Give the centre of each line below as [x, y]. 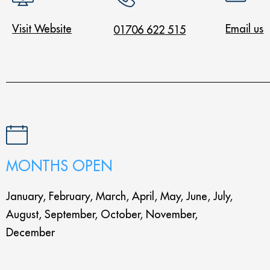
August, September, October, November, [102, 214]
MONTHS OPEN [59, 166]
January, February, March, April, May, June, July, [119, 196]
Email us [245, 29]
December [30, 232]
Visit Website [42, 29]
